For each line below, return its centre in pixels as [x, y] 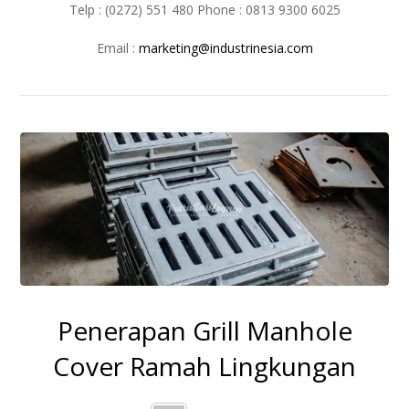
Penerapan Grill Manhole [204, 330]
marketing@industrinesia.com [225, 47]
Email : [117, 47]
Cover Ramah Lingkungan [204, 366]
